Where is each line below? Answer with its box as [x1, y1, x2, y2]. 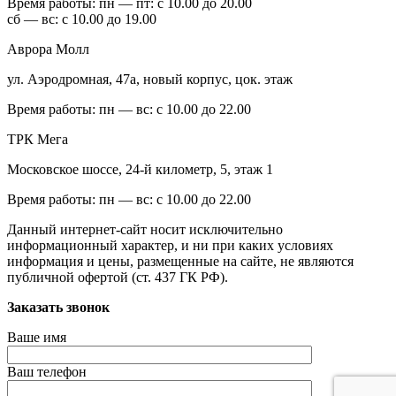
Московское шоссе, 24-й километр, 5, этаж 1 [7, 161, 273, 177]
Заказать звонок [7, 299, 110, 315]
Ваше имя [7, 329, 66, 345]
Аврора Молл [7, 41, 89, 57]
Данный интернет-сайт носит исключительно [7, 221, 283, 237]
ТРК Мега [7, 131, 68, 147]
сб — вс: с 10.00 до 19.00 [7, 11, 156, 27]
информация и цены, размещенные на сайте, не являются [7, 253, 354, 269]
